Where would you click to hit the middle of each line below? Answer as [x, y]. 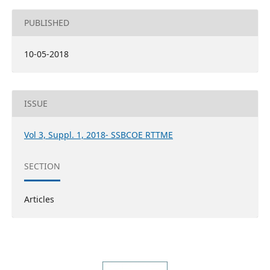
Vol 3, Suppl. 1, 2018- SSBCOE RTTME [98, 135]
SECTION [42, 166]
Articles [39, 199]
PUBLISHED [46, 23]
